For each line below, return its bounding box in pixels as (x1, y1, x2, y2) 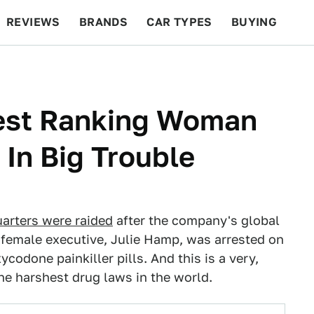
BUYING (231, 15, 278, 29)
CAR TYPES (146, 15, 212, 29)
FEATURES (232, 60, 294, 74)
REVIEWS (6, 15, 60, 29)
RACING (116, 60, 163, 74)
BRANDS (78, 15, 128, 29)
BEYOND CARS (14, 60, 98, 74)
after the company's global (113, 213, 280, 228)
